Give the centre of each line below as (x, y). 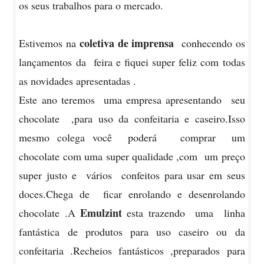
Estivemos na (49, 43)
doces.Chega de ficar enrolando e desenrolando (132, 194)
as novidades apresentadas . (78, 81)
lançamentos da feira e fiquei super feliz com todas (132, 62)
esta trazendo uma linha (184, 213)
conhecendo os (209, 43)
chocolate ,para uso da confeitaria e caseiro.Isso (132, 119)
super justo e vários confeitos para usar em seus (132, 175)
